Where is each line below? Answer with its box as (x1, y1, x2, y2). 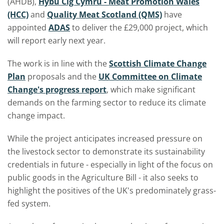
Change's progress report (7, 84, 106, 95)
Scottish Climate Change (109, 58, 206, 69)
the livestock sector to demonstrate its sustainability (7, 146, 205, 157)
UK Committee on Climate (98, 71, 202, 82)
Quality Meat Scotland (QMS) (47, 9, 162, 20)
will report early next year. (7, 35, 105, 46)
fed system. (7, 198, 50, 209)
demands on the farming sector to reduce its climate (7, 97, 206, 108)
